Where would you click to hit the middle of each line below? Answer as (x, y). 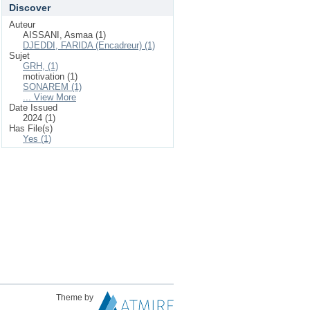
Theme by (76, 298)
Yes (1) (37, 139)
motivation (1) (50, 76)
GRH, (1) (40, 66)
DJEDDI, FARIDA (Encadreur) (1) (89, 45)
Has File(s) (31, 128)
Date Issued (33, 108)
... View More (49, 97)
